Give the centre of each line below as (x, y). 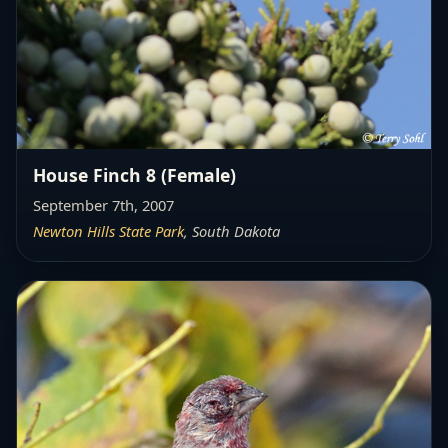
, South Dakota (232, 230)
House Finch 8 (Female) (134, 174)
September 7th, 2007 (103, 204)
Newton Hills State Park (108, 230)
